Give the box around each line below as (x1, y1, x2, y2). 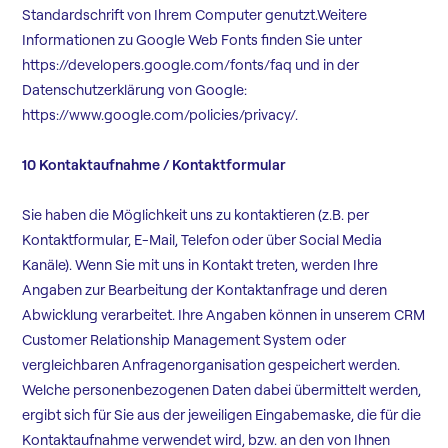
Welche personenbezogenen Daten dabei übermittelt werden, (22, 381, 422, 400)
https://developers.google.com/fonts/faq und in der (22, 56, 360, 75)
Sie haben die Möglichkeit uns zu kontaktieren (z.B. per (22, 206, 370, 225)
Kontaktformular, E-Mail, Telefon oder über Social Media (22, 231, 383, 250)
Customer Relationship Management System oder (22, 331, 347, 350)
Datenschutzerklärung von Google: (22, 81, 248, 100)
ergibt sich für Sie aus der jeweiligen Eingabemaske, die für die (22, 406, 422, 425)
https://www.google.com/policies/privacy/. (22, 106, 299, 125)
